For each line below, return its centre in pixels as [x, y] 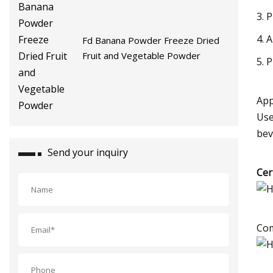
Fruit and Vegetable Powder [142, 55]
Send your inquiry [88, 152]
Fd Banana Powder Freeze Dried [151, 40]
